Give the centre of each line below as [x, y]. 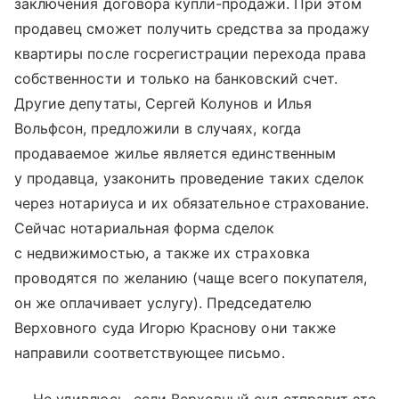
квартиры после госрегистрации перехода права [191, 53]
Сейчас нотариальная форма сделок [145, 228]
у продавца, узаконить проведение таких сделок [190, 178]
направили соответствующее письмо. [150, 353]
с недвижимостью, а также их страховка [162, 253]
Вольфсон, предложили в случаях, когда [158, 128]
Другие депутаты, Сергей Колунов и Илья [163, 103]
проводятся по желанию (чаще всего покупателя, [191, 278]
